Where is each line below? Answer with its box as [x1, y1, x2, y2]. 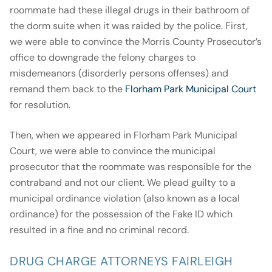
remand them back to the [10, 83, 125, 96]
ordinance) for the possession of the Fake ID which [10, 208, 233, 221]
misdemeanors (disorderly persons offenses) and [10, 67, 228, 80]
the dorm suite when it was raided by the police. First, [10, 19, 248, 33]
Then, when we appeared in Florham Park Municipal [10, 129, 237, 142]
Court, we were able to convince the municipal [10, 144, 216, 158]
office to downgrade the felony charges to [10, 51, 195, 64]
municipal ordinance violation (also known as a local [10, 192, 240, 205]
